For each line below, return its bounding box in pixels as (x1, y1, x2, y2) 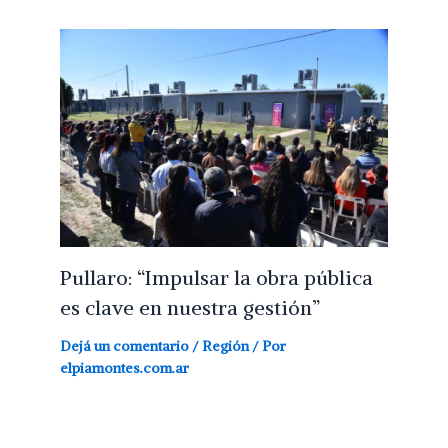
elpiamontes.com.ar (60, 359, 189, 378)
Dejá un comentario (60, 337, 189, 356)
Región (202, 337, 249, 356)
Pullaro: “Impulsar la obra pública (60, 265, 373, 291)
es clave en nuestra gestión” (60, 295, 320, 321)
